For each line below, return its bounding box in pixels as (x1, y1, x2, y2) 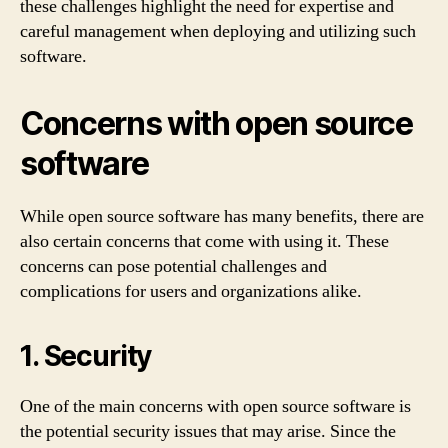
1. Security (20, 338, 152, 373)
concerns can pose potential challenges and (20, 254, 327, 278)
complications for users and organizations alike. (20, 279, 362, 303)
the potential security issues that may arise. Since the (20, 419, 396, 443)
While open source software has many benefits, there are (20, 204, 424, 228)
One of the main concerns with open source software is (20, 394, 411, 418)
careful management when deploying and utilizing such (20, 19, 416, 43)
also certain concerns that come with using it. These (20, 229, 389, 253)
